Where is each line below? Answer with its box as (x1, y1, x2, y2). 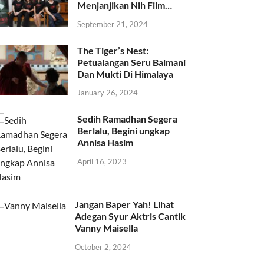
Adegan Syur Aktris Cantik (75, 210, 186, 222)
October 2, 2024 (75, 242, 132, 252)
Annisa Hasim (77, 137, 134, 148)
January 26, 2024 (77, 88, 138, 98)
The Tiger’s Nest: (77, 44, 149, 56)
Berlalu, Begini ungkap (77, 125, 170, 137)
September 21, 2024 (77, 19, 148, 29)
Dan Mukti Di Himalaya (77, 68, 174, 80)
